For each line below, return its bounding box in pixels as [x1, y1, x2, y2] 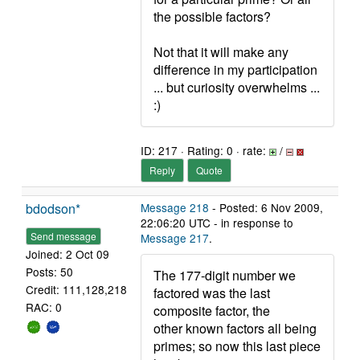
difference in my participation [153, 60, 317, 79]
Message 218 [141, 199, 209, 215]
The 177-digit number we [153, 266, 296, 284]
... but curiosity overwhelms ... [153, 78, 320, 96]
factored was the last [153, 284, 270, 302]
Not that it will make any [153, 43, 288, 61]
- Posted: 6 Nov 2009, [209, 199, 323, 215]
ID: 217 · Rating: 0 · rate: [141, 142, 269, 158]
